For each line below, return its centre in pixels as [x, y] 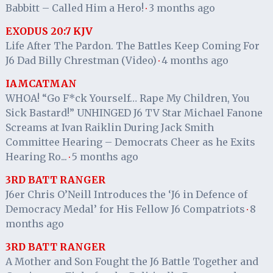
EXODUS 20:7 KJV [49, 31]
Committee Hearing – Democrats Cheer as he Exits [130, 142]
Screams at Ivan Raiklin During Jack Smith [109, 127]
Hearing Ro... [36, 156]
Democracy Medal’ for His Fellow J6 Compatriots [125, 209]
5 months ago [105, 156]
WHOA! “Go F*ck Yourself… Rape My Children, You [127, 98]
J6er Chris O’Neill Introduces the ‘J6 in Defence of [126, 194]
